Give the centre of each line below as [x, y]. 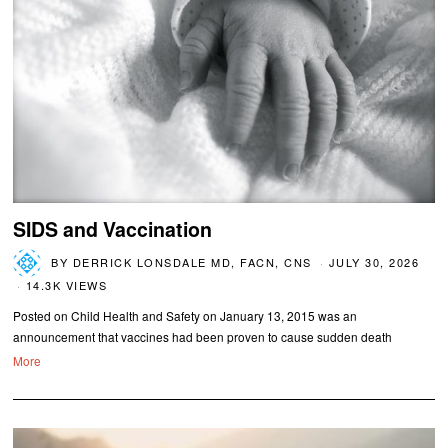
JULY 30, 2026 [374, 262]
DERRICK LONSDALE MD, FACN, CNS [192, 262]
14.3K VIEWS [66, 285]
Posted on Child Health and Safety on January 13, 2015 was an [185, 316]
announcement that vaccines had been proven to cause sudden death [203, 337]
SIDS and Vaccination [113, 229]
